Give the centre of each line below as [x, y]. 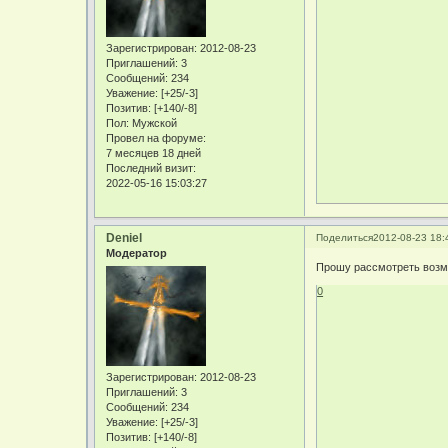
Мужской [153, 123]
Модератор [137, 253]
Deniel [124, 238]
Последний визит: [151, 168]
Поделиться [345, 238]
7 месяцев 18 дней [154, 153]
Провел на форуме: [156, 138]
